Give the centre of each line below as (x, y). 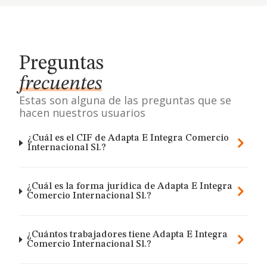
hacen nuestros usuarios (82, 113)
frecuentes (60, 84)
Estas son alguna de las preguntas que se (125, 100)
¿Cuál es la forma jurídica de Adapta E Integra (129, 187)
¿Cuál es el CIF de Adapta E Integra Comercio (128, 138)
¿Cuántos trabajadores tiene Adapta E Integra (128, 235)
